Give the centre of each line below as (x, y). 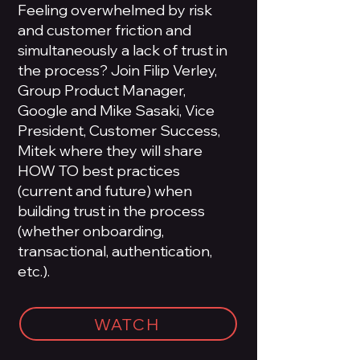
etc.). (34, 271)
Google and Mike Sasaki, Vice (116, 110)
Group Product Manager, (102, 90)
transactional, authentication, (115, 251)
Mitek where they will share (110, 151)
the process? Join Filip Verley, (117, 70)
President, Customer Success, (119, 131)
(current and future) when (105, 191)
